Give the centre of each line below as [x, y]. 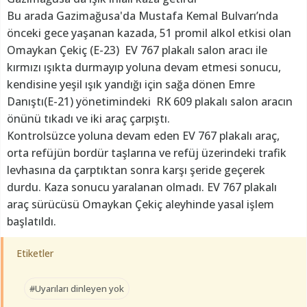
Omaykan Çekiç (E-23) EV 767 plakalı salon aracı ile [137, 50]
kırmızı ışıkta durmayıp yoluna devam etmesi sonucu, [144, 67]
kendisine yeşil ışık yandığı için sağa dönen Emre [131, 85]
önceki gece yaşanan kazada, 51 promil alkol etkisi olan [149, 33]
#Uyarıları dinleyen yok [77, 289]
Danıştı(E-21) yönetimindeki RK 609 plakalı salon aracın [150, 102]
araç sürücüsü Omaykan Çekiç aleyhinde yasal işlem [140, 205]
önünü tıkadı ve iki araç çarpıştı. [88, 119]
